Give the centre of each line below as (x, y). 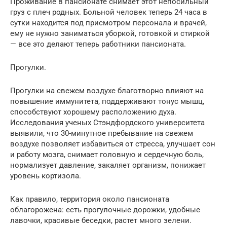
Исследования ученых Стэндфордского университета (107, 122)
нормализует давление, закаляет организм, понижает (108, 165)
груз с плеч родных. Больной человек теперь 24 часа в (109, 12)
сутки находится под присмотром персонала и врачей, (108, 23)
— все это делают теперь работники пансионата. (98, 44)
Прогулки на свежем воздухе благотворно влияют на (107, 90)
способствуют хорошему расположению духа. (93, 112)
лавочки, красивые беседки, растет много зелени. (101, 220)
